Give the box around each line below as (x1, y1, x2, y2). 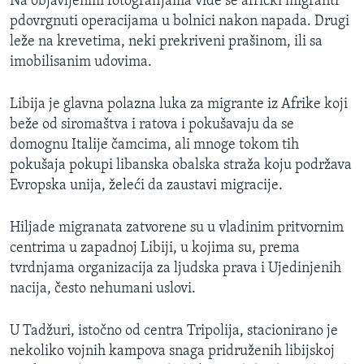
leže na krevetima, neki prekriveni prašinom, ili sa (10, 34, 323, 50)
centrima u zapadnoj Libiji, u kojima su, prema (10, 240, 300, 257)
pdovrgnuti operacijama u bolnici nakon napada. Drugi (10, 14, 349, 30)
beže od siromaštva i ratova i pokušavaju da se (10, 117, 294, 133)
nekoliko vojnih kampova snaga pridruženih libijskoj (10, 344, 335, 360)
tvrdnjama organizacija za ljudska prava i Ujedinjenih (10, 261, 341, 277)
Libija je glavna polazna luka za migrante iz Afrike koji (10, 97, 348, 113)
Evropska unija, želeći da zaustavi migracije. (10, 178, 283, 194)
